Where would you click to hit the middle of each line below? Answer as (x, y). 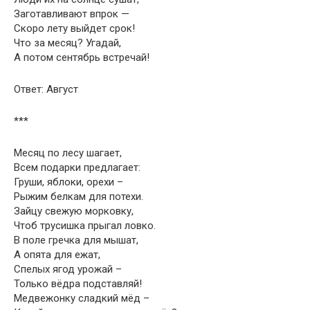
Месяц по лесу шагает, (68, 153)
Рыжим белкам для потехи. (79, 197)
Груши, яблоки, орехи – (69, 182)
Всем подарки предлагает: (77, 167)
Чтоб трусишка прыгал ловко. (85, 226)
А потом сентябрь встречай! (82, 57)
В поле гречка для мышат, (76, 240)
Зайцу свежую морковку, (74, 211)
